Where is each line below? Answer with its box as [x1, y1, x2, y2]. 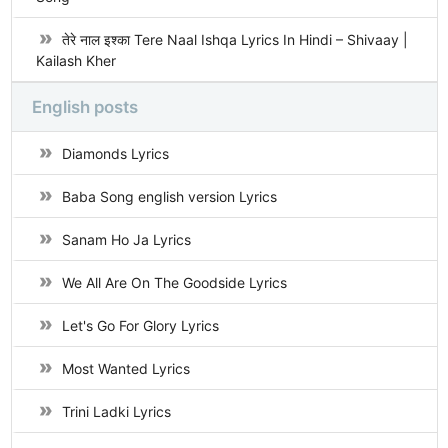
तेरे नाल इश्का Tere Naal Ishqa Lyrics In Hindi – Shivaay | [61, 31, 408, 48]
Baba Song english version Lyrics [61, 188, 277, 205]
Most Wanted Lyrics [61, 360, 190, 377]
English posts [31, 97, 138, 117]
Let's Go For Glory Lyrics [61, 317, 219, 334]
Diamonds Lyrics [61, 145, 169, 162]
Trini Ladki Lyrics [61, 403, 171, 420]
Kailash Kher [35, 52, 116, 69]
